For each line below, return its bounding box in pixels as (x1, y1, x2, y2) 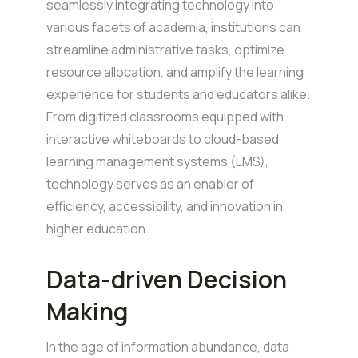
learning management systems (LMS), (46, 153, 268, 171)
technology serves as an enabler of (46, 175, 254, 193)
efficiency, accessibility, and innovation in (46, 197, 283, 216)
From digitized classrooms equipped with (46, 108, 284, 126)
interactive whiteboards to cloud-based (46, 130, 279, 149)
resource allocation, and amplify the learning (46, 63, 304, 82)
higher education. (46, 220, 149, 238)
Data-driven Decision (46, 263, 287, 296)
